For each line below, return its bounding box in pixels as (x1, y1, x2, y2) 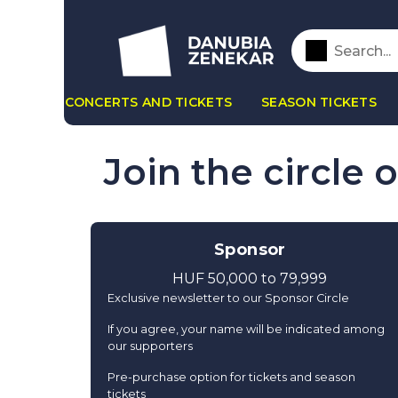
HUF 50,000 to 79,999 (172, 270, 328, 287)
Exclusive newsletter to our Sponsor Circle (107, 291, 349, 305)
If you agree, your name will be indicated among (107, 322, 385, 336)
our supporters (107, 339, 193, 353)
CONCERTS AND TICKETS (64, 94, 233, 110)
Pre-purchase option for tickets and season (107, 370, 355, 384)
